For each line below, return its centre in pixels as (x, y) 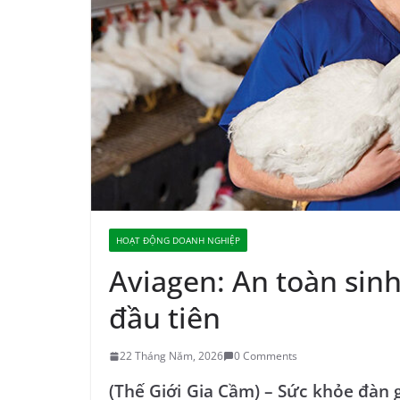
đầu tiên (165, 318)
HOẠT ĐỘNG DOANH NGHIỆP (178, 241)
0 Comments (266, 356)
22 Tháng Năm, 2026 (171, 356)
